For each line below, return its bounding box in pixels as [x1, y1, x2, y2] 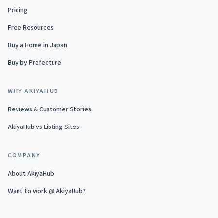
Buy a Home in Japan [8, 40, 67, 50]
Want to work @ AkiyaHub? [8, 186, 86, 196]
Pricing [8, 5, 28, 15]
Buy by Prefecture [8, 58, 61, 68]
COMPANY [8, 151, 41, 160]
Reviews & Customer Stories [8, 105, 91, 114]
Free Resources [8, 23, 54, 33]
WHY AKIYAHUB [8, 87, 59, 95]
